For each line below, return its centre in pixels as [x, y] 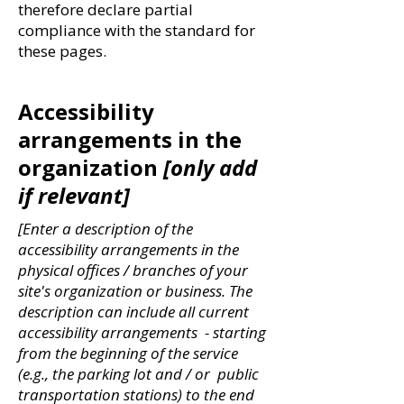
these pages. [62, 51]
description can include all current [133, 312]
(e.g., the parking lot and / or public [138, 374]
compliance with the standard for [137, 30]
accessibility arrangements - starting [142, 332]
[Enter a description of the [106, 229]
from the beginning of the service [128, 353]
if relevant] [74, 195]
